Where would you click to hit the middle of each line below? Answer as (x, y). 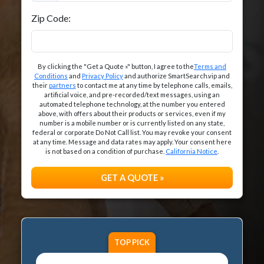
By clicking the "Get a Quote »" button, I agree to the (116, 66)
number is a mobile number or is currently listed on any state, (132, 123)
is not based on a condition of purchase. (105, 151)
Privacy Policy (103, 75)
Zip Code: (51, 18)
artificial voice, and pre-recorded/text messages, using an (132, 94)
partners (62, 85)
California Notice (192, 151)
